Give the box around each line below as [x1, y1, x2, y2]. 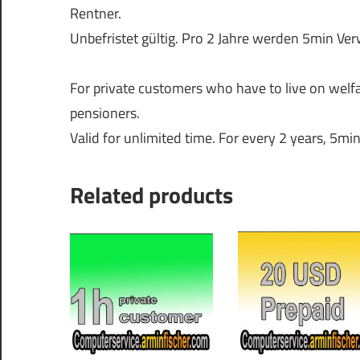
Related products [70, 178, 233, 213]
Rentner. [70, 2, 121, 25]
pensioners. [70, 102, 140, 125]
